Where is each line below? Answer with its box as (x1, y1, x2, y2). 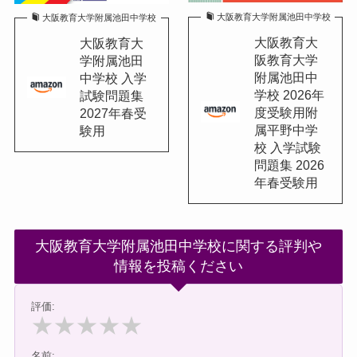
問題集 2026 (253, 157, 324, 172)
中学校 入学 (80, 71, 147, 86)
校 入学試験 (253, 139, 321, 155)
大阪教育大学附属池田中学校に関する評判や (35, 237, 322, 254)
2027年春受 (80, 106, 147, 121)
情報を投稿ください (114, 257, 243, 274)
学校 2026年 (253, 87, 324, 102)
